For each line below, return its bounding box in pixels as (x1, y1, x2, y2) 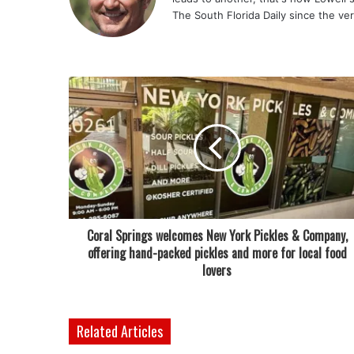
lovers (202, 261, 232, 280)
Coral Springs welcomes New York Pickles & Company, (86, 226, 348, 245)
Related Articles (77, 321, 163, 341)
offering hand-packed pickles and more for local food (87, 243, 347, 262)
